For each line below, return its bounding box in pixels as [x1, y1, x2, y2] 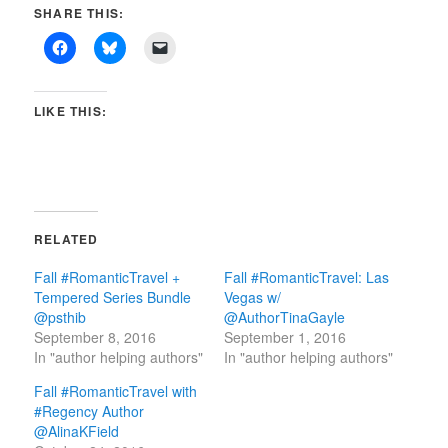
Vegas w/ [224, 286, 281, 307]
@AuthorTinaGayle [224, 306, 345, 327]
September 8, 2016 [34, 326, 157, 347]
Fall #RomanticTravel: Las [224, 266, 389, 287]
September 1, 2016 [224, 326, 346, 347]
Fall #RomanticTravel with [34, 380, 198, 401]
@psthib [34, 306, 87, 327]
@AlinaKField [34, 420, 120, 441]
